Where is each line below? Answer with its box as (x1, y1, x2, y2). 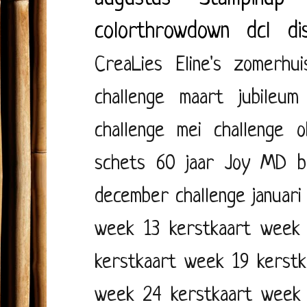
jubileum (238, 86, 299, 110)
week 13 (95, 218, 160, 241)
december (95, 185, 169, 208)
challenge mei (95, 119, 202, 143)
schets (95, 152, 145, 175)
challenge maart (95, 86, 224, 110)
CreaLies (95, 53, 162, 77)
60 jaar (156, 152, 214, 175)
